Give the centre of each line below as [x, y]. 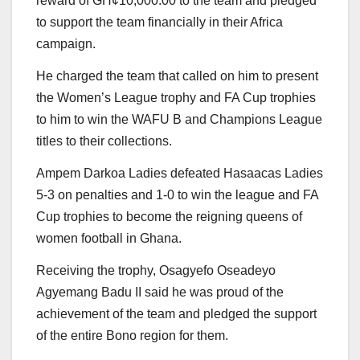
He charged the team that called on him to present [177, 76]
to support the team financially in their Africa [160, 22]
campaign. [66, 44]
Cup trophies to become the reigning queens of [169, 216]
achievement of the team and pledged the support [176, 313]
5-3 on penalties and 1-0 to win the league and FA [177, 194]
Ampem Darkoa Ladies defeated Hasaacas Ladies [180, 173]
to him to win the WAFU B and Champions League [179, 120]
